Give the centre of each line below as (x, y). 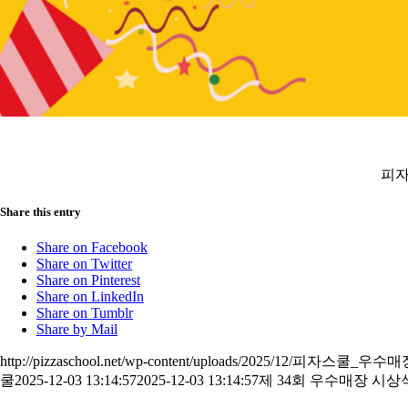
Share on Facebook (92, 248)
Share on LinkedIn (90, 297)
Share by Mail (77, 330)
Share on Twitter (84, 264)
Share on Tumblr (85, 313)
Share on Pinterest (88, 280)
